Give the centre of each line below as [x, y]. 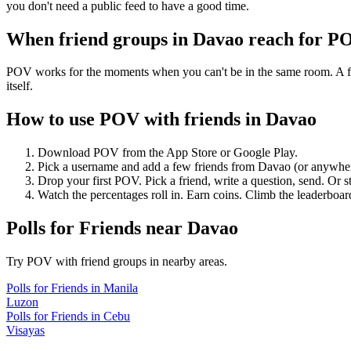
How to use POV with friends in [136, 119]
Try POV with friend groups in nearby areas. [117, 262]
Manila [121, 288]
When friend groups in [100, 39]
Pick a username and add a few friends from [148, 167]
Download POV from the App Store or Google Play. [168, 153]
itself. [20, 86]
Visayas [25, 331]
